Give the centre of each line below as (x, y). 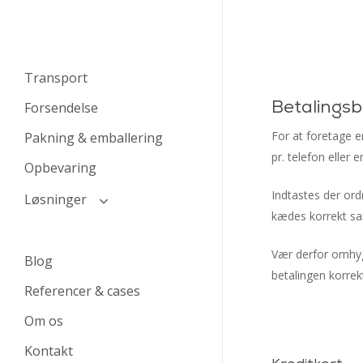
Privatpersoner (83, 252)
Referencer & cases (82, 291)
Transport (56, 78)
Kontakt (49, 351)
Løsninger (56, 199)
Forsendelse (61, 108)
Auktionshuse (80, 228)
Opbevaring (60, 168)
